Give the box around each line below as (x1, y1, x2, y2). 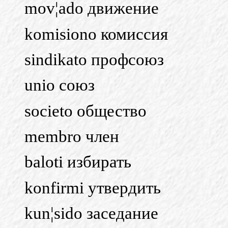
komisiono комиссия (24, 24, 168, 43)
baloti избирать (24, 153, 131, 172)
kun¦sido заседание (24, 204, 158, 222)
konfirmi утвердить (24, 178, 161, 197)
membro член (24, 127, 119, 146)
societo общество (24, 101, 147, 120)
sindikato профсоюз (24, 50, 164, 69)
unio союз (24, 76, 95, 95)
